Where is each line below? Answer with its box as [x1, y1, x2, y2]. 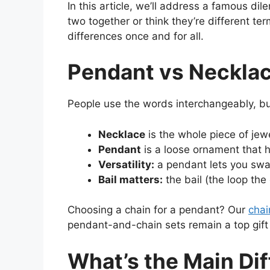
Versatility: [98, 158, 154, 171]
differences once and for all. [67, 30, 204, 42]
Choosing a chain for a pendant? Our [67, 204, 248, 216]
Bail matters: [98, 173, 163, 186]
